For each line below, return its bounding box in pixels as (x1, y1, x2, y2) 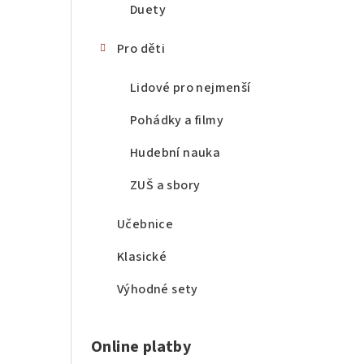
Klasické (117, 248, 167, 266)
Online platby (91, 336, 192, 359)
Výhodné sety (117, 280, 198, 299)
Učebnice (117, 215, 174, 234)
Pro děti (117, 40, 166, 58)
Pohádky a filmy (130, 111, 223, 130)
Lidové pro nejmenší (130, 79, 251, 97)
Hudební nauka (130, 144, 221, 162)
